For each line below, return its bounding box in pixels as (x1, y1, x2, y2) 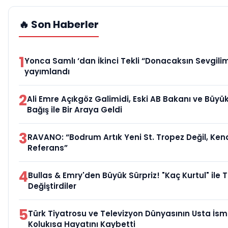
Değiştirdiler (28, 181, 76, 192)
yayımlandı (24, 66, 70, 77)
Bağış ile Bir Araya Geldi (27, 104, 122, 116)
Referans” (27, 142, 68, 154)
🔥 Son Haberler (19, 17, 99, 32)
